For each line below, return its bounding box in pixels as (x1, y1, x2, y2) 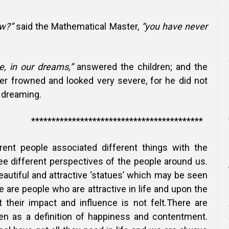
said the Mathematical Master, (13, 21, 142, 32)
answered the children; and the (73, 61, 208, 72)
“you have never (141, 21, 208, 32)
